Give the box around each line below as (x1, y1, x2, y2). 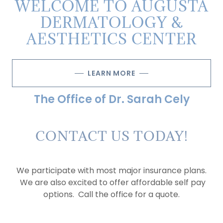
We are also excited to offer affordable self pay (17, 177, 206, 188)
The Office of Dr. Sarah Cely (33, 92, 190, 107)
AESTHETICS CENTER (26, 29, 197, 48)
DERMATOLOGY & (40, 13, 183, 32)
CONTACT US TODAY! (35, 127, 188, 144)
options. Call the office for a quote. (43, 189, 180, 200)
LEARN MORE (88, 68, 135, 78)
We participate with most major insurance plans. (16, 165, 207, 176)
